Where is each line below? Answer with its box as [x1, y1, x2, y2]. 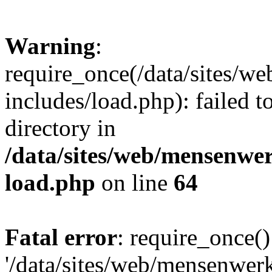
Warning [5, 33, 95, 59]
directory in [5, 115, 116, 141]
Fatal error [5, 224, 117, 250]
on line [95, 169, 174, 195]
